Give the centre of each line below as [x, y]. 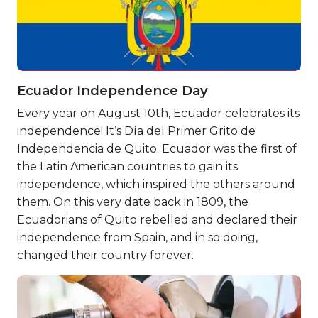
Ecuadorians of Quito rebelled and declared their [157, 220]
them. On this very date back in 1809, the [133, 202]
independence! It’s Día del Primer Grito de [136, 131]
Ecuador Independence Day [114, 91]
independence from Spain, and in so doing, [137, 237]
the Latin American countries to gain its [127, 166]
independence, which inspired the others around [156, 184]
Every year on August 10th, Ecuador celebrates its [158, 113]
